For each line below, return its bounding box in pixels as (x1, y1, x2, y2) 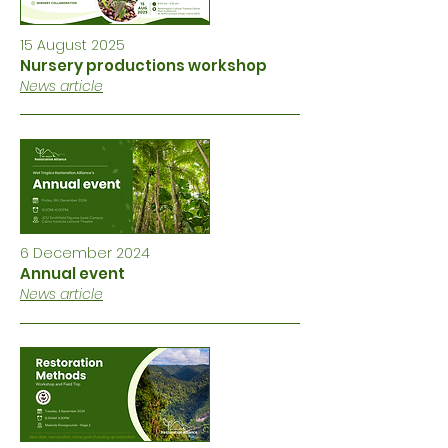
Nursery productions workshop (20, 55, 267, 76)
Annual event (20, 263, 125, 284)
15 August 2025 (20, 35, 125, 55)
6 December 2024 (20, 243, 150, 263)
